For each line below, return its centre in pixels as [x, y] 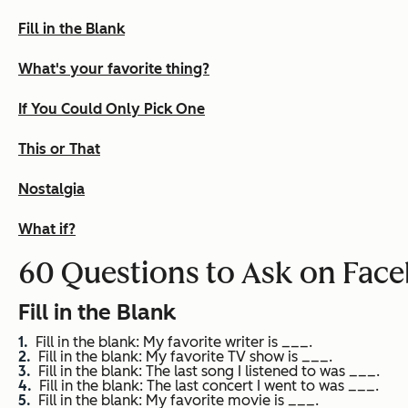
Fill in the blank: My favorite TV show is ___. [185, 357]
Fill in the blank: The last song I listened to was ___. [209, 372]
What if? [47, 229]
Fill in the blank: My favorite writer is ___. [174, 342]
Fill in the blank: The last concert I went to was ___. [209, 386]
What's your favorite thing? [114, 69]
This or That [59, 149]
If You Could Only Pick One [112, 109]
